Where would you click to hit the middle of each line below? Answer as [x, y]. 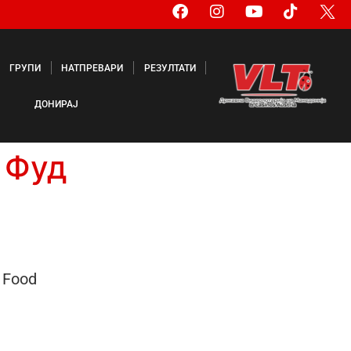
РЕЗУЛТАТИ [170, 68]
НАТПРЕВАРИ [92, 68]
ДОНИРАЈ [56, 104]
